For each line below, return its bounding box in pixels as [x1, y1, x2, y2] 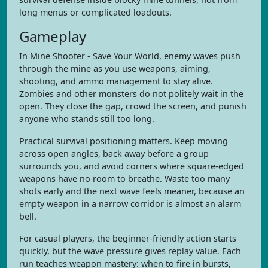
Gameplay [19, 26, 86, 46]
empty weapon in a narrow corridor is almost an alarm [19, 198, 241, 209]
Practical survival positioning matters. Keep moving [19, 135, 228, 147]
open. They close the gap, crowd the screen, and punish [19, 100, 246, 112]
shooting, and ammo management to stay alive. [19, 75, 213, 87]
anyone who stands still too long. [19, 113, 154, 124]
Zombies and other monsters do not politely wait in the [19, 88, 243, 99]
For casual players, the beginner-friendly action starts [19, 233, 236, 244]
